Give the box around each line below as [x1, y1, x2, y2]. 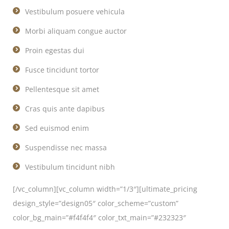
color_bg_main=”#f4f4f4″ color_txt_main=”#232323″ [13, 213, 186, 222]
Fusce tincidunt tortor [25, 65, 99, 75]
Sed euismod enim [25, 123, 89, 133]
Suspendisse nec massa [25, 143, 107, 152]
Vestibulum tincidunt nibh [25, 162, 115, 172]
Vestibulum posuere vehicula [25, 7, 125, 16]
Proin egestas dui [25, 45, 84, 55]
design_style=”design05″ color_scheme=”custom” [13, 198, 178, 208]
